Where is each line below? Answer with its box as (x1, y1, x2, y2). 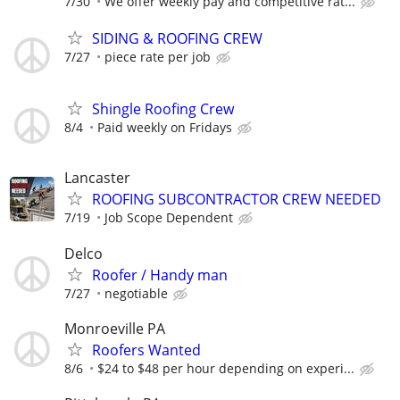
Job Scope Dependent (104, 209, 233, 227)
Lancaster (64, 168, 130, 188)
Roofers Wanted (92, 339, 201, 360)
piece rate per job (104, 48, 211, 65)
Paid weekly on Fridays (97, 119, 232, 137)
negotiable (104, 284, 168, 302)
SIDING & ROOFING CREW (92, 29, 262, 48)
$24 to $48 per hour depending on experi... (97, 359, 354, 377)
